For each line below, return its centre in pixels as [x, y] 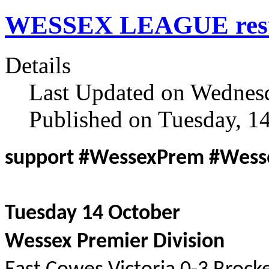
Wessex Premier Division [115, 242]
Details [38, 65]
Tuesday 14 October [92, 214]
